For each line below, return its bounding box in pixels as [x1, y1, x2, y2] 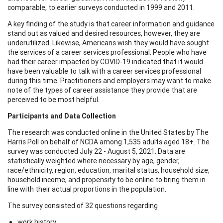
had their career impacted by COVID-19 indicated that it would [7, 57, 203, 66]
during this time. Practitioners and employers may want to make [7, 76, 211, 85]
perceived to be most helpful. [7, 95, 100, 104]
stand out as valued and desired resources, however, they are [7, 28, 200, 38]
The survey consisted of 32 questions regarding [7, 201, 158, 210]
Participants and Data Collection [7, 111, 116, 120]
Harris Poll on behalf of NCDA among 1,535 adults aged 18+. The [7, 137, 210, 146]
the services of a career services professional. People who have [7, 47, 207, 57]
